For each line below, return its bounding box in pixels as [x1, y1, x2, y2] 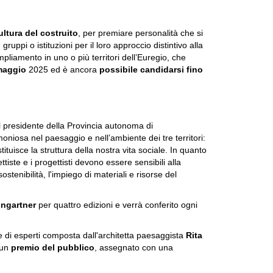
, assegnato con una [94, 243, 173, 252]
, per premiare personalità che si [78, 28, 203, 38]
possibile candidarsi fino [99, 65, 203, 74]
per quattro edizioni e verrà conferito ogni [38, 200, 197, 210]
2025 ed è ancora [26, 65, 99, 74]
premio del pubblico [11, 243, 94, 252]
